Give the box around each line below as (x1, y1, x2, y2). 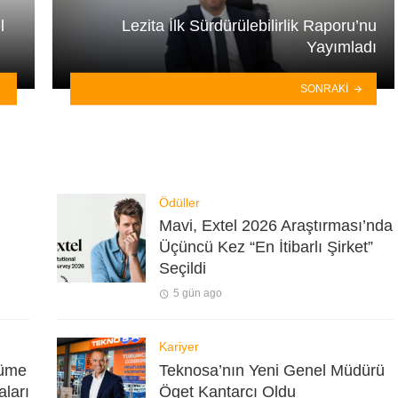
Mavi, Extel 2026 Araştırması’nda (159, 217, 393, 235)
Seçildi (159, 259, 206, 278)
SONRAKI (300, 82, 349, 95)
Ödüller (159, 195, 200, 210)
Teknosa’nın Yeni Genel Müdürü (159, 361, 385, 379)
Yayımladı (306, 38, 377, 57)
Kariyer (159, 339, 199, 354)
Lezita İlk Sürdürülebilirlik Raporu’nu (122, 17, 377, 36)
